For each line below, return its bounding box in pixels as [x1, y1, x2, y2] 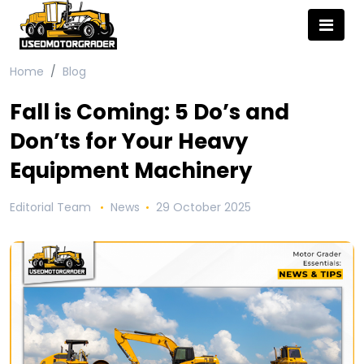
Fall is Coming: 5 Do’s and [10, 97, 289, 128]
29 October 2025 [155, 199, 251, 216]
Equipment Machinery [10, 156, 252, 186]
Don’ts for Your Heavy [10, 127, 248, 157]
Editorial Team [10, 199, 94, 216]
